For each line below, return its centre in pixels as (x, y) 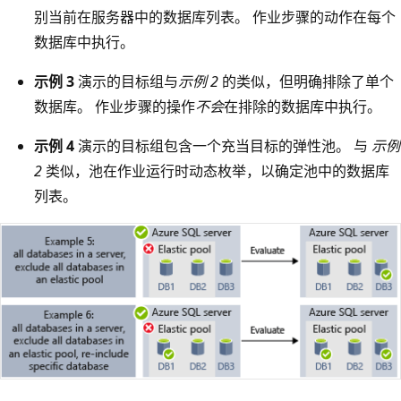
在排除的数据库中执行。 (303, 107)
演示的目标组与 (126, 82)
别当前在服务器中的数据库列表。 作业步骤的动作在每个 (215, 17)
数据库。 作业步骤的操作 (115, 107)
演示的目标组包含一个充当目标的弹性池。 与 (223, 146)
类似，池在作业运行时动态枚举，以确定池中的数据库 (216, 171)
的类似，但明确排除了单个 (306, 82)
